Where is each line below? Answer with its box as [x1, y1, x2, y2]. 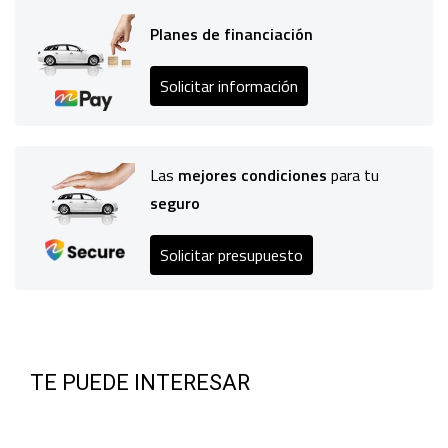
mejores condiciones [178, 163, 327, 188]
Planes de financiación [150, 22, 313, 47]
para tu [327, 163, 379, 188]
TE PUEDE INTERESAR [30, 369, 250, 395]
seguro [150, 191, 200, 216]
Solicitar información [160, 73, 298, 98]
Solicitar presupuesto [160, 242, 303, 267]
